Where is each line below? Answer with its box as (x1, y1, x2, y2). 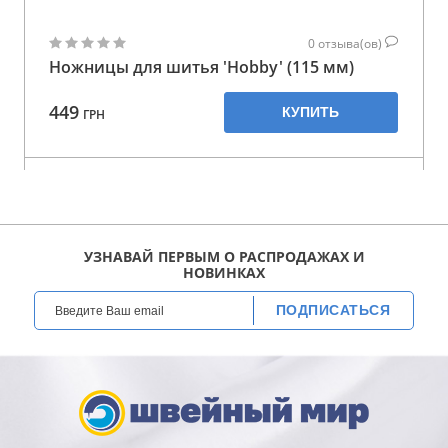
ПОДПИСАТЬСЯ (275, 301, 391, 318)
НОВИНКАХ (183, 262, 265, 282)
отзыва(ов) (318, 34, 385, 52)
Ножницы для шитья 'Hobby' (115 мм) (49, 55, 354, 78)
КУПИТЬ (282, 103, 340, 120)
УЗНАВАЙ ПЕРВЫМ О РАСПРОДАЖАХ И (83, 246, 365, 266)
